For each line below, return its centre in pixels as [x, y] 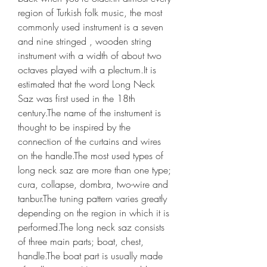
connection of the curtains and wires [89, 141]
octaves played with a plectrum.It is [87, 70]
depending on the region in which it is [94, 213]
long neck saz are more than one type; [94, 170]
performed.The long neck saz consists [91, 227]
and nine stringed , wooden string [85, 41]
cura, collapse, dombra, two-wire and [93, 184]
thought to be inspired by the [74, 127]
